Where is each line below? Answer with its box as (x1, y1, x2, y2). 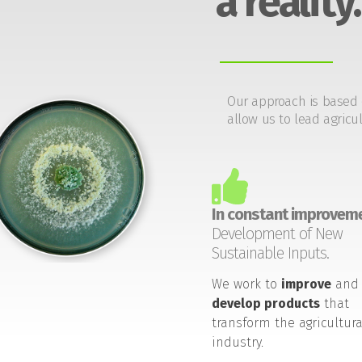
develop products (211, 295, 320, 311)
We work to (211, 276, 281, 292)
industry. (211, 334, 263, 350)
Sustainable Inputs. (211, 242, 329, 263)
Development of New (211, 223, 343, 243)
